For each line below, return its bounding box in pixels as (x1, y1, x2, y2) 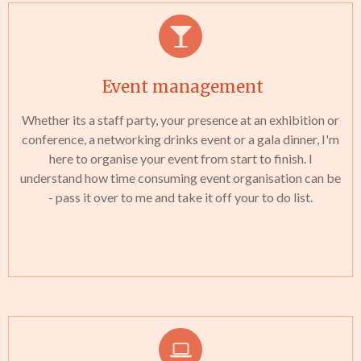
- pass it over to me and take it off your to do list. (48, 189, 313, 205)
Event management (98, 77, 263, 98)
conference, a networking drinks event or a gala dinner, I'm (22, 131, 339, 147)
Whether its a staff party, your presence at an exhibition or (22, 112, 339, 127)
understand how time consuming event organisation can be (20, 170, 341, 185)
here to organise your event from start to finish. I (48, 151, 313, 166)
